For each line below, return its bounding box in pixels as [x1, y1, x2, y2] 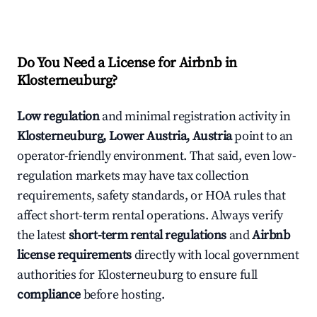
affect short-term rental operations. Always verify [17, 207, 284, 224]
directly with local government [132, 247, 299, 264]
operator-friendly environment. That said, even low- [17, 148, 296, 165]
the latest [17, 227, 69, 244]
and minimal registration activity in [99, 108, 291, 125]
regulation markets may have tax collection [17, 168, 249, 185]
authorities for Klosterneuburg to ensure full [17, 267, 258, 284]
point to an [231, 128, 294, 145]
